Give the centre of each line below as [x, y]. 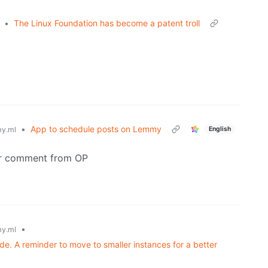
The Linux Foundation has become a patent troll [107, 23]
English [220, 129]
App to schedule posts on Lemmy [96, 129]
